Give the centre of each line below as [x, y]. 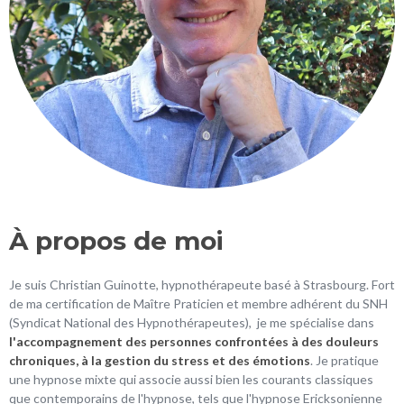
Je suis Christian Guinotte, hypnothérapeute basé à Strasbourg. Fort [202, 284]
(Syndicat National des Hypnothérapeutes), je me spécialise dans [192, 322]
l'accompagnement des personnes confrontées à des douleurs [194, 341]
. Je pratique [344, 360]
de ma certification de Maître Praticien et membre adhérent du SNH [198, 303]
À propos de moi [116, 240]
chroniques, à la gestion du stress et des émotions [160, 360]
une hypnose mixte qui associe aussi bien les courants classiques [191, 379]
